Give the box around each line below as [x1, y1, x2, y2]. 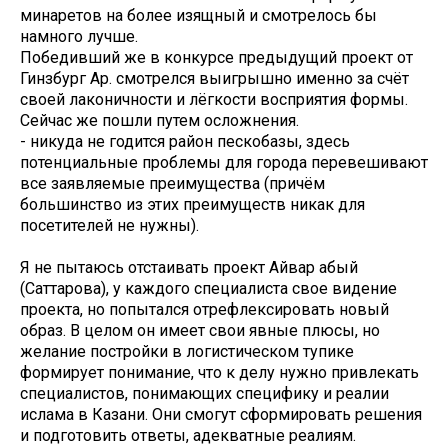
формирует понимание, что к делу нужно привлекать [20, 362, 419, 382]
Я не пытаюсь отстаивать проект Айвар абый [20, 257, 358, 277]
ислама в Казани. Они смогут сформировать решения [20, 404, 422, 424]
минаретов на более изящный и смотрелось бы [20, 5, 377, 25]
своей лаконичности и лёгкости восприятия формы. [20, 89, 408, 109]
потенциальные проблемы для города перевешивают [20, 152, 428, 172]
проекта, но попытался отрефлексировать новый [20, 299, 389, 319]
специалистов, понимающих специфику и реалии [20, 383, 389, 403]
